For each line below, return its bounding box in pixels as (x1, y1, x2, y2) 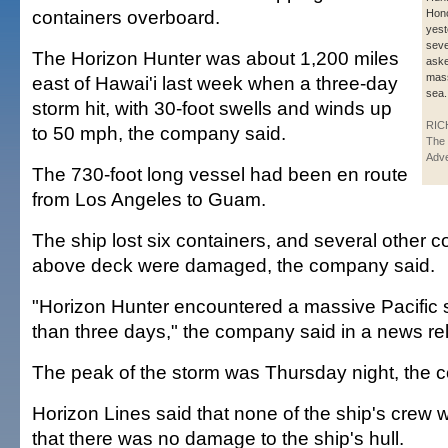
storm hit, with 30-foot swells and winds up (32, 97, 392, 120)
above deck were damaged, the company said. (32, 254, 435, 277)
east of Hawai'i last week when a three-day (32, 72, 398, 95)
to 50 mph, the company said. (32, 122, 286, 145)
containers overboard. (32, 6, 220, 29)
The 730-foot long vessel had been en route (32, 163, 408, 186)
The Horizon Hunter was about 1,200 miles (32, 47, 399, 70)
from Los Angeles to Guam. (32, 188, 266, 211)
